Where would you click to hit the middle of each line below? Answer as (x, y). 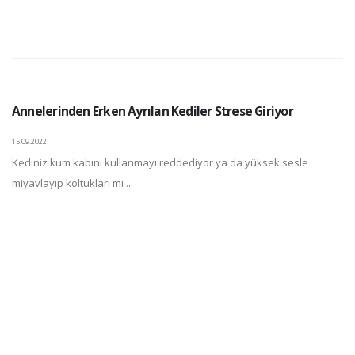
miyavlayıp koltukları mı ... (73, 183)
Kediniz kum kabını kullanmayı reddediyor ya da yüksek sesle (160, 162)
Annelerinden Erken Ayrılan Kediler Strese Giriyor (153, 111)
